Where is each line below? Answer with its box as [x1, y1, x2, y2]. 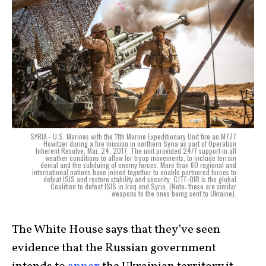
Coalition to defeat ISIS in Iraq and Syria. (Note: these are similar [50, 181, 236, 192]
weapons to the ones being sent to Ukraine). [112, 188, 236, 199]
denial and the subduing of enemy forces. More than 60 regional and [40, 160, 236, 170]
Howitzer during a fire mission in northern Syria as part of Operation [43, 138, 236, 149]
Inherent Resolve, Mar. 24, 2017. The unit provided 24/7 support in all [36, 145, 236, 156]
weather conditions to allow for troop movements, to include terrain [45, 153, 236, 163]
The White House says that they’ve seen [12, 221, 220, 239]
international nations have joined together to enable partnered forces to [32, 167, 236, 178]
